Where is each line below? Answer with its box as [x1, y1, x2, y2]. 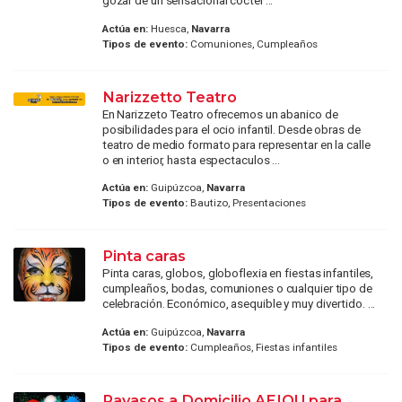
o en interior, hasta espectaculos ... [101, 152, 281, 167]
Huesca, [147, 22, 191, 35]
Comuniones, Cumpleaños [187, 37, 318, 50]
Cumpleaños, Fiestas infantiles [187, 340, 337, 354]
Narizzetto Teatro [101, 87, 237, 106]
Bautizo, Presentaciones [187, 197, 306, 210]
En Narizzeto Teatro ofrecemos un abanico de [101, 106, 338, 121]
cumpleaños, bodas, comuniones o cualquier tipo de [101, 281, 372, 296]
